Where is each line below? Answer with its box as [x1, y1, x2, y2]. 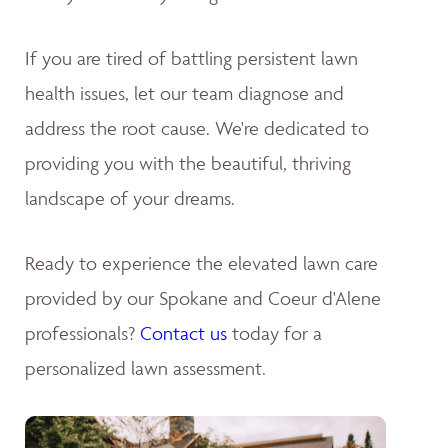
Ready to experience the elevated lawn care [25, 250, 378, 275]
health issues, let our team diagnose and [25, 80, 344, 105]
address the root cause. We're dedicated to [25, 115, 369, 140]
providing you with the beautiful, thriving [25, 150, 351, 175]
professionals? [25, 320, 140, 345]
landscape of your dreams [25, 185, 231, 210]
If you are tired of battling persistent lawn [25, 45, 358, 70]
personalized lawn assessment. [25, 355, 266, 380]
